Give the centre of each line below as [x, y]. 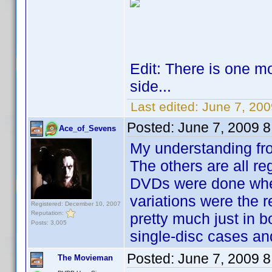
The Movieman [85, 258]
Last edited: [165, 107]
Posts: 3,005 [49, 223]
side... [151, 86]
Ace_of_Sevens [87, 128]
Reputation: [48, 212]
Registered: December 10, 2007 [76, 204]
